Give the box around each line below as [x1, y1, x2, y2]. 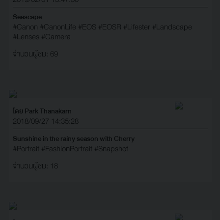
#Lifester [123, 20, 150, 33]
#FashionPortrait [41, 142, 92, 155]
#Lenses [12, 30, 39, 43]
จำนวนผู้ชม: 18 [12, 159, 58, 172]
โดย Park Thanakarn [12, 105, 72, 117]
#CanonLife [39, 20, 76, 33]
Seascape [12, 10, 42, 23]
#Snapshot [94, 142, 128, 155]
